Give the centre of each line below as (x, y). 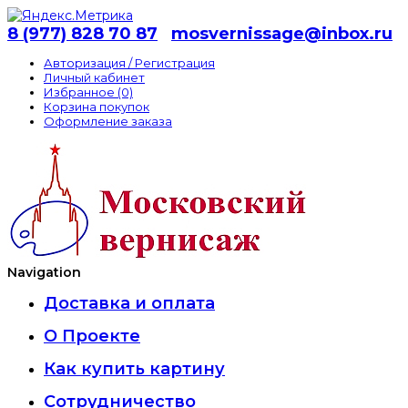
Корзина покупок (97, 107)
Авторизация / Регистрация (129, 63)
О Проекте (92, 336)
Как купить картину (134, 369)
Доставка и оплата (129, 303)
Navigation (44, 272)
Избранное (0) (88, 92)
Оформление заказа (108, 121)
